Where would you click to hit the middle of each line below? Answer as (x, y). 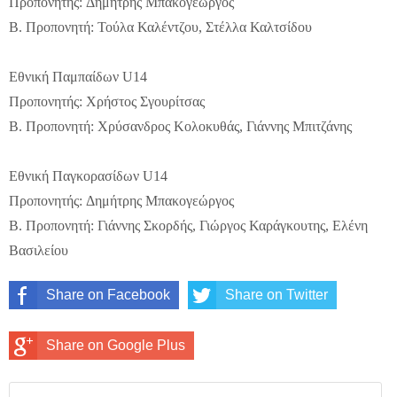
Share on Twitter (276, 294)
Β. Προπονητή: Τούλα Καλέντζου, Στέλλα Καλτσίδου (160, 27)
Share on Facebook (108, 294)
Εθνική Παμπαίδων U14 (78, 76)
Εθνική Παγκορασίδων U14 (88, 175)
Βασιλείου (39, 250)
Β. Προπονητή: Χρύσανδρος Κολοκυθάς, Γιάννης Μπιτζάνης (180, 126)
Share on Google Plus (116, 345)
